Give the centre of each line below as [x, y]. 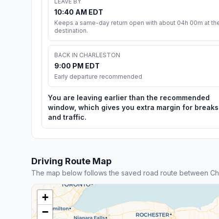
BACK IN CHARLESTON [87, 55]
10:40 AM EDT [79, 12]
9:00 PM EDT [77, 66]
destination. [71, 30]
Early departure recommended [98, 76]
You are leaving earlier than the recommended [129, 97]
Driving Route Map [71, 161]
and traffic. [67, 117]
